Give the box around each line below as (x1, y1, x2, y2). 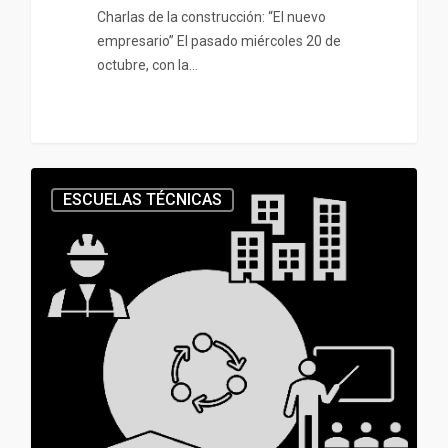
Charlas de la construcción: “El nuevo (96, 9, 326, 26)
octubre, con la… (96, 57, 198, 74)
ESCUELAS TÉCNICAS (63, 189, 222, 209)
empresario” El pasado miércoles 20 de (96, 33, 341, 50)
